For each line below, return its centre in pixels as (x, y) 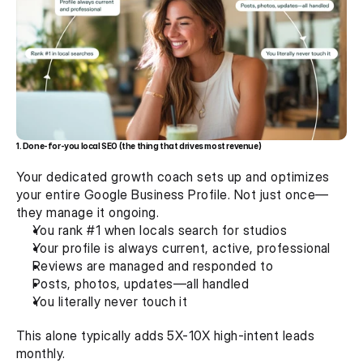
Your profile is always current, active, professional (181, 248)
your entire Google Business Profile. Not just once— (173, 195)
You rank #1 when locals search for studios (160, 231)
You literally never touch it (110, 302)
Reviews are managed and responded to (153, 266)
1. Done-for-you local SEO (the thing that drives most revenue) (139, 146)
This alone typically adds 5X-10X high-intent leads (166, 336)
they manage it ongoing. (88, 213)
